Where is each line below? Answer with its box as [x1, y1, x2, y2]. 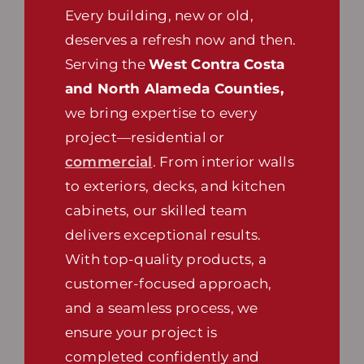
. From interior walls [152, 154, 294, 171]
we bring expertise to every [64, 105, 257, 122]
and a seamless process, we [64, 300, 258, 317]
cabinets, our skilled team [64, 202, 248, 219]
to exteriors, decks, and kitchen [64, 178, 286, 195]
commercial [64, 154, 153, 171]
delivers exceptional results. [64, 227, 262, 244]
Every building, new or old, [64, 7, 253, 24]
